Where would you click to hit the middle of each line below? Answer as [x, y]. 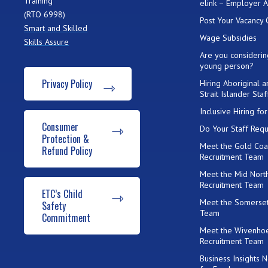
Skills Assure [47, 42]
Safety [54, 205]
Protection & [65, 138]
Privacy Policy [67, 83]
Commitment [66, 217]
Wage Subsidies [229, 37]
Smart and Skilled [56, 28]
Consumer [60, 127]
